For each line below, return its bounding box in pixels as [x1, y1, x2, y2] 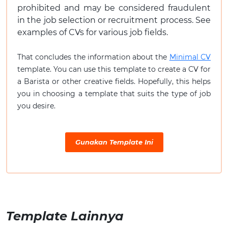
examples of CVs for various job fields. [17, 27, 168, 37]
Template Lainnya [6, 208, 124, 223]
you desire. [17, 101, 55, 110]
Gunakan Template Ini [75, 137, 153, 146]
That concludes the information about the [17, 52, 169, 62]
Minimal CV [169, 52, 211, 62]
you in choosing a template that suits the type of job [17, 89, 211, 98]
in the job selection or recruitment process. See [17, 15, 211, 25]
